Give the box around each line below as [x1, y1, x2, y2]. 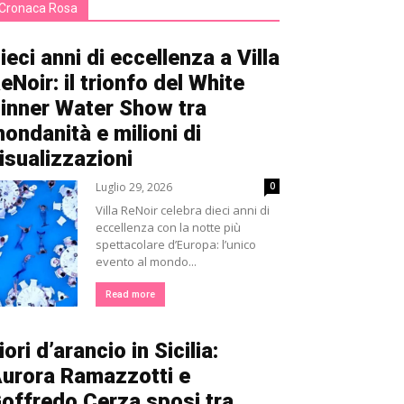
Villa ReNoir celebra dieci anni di [96, 202, 270, 218]
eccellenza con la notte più [96, 219, 241, 235]
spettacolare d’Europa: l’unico [96, 236, 256, 252]
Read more [106, 289, 155, 300]
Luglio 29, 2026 [96, 179, 172, 195]
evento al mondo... [96, 253, 197, 270]
